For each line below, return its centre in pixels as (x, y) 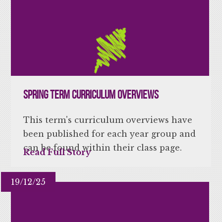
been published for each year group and (110, 134)
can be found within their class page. (103, 147)
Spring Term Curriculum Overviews (91, 94)
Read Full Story (57, 152)
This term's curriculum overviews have (108, 120)
